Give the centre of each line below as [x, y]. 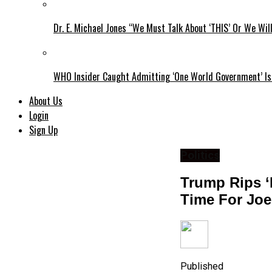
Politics [200, 156]
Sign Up [43, 130]
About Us [46, 101]
